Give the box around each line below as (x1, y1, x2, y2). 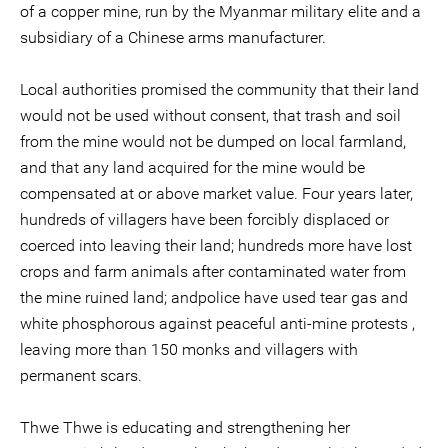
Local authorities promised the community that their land (20, 80, 419, 99)
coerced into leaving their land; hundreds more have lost (20, 236, 412, 255)
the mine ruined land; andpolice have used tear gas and (20, 288, 408, 307)
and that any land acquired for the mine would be (20, 158, 365, 177)
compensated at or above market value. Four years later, (20, 184, 413, 203)
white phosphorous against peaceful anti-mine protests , (20, 314, 415, 333)
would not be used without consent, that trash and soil (20, 106, 401, 125)
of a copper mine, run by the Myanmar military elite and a (20, 2, 421, 21)
